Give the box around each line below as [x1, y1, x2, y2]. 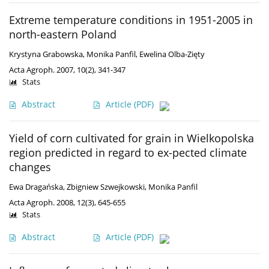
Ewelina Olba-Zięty [139, 49, 205, 60]
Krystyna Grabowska [9, 49, 83, 60]
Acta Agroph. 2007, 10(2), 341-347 [9, 64, 125, 76]
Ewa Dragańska [9, 182, 63, 193]
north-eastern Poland [9, 27, 116, 42]
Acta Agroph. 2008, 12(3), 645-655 [9, 197, 125, 208]
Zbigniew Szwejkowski [67, 182, 145, 193]
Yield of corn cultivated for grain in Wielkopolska [9, 131, 254, 146]
